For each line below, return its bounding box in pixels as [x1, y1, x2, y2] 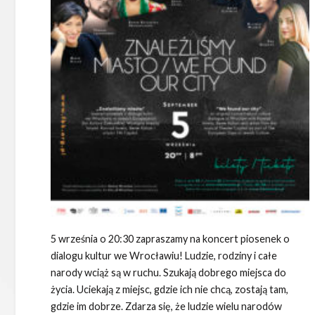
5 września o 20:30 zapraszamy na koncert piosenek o [51, 233, 290, 245]
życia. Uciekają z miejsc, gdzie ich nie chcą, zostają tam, [51, 283, 288, 296]
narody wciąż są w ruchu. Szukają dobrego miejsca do [51, 266, 286, 279]
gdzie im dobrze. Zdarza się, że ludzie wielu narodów [51, 300, 282, 313]
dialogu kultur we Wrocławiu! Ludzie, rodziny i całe [51, 250, 277, 262]
